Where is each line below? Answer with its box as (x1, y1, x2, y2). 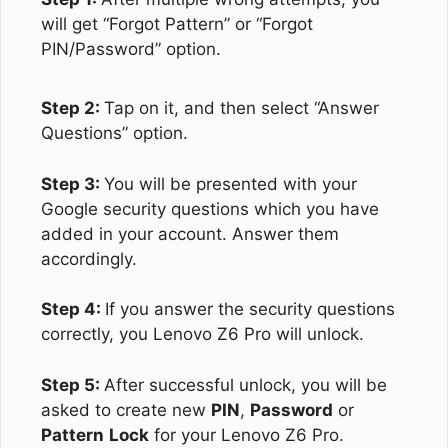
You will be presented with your (104, 173, 357, 194)
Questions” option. (41, 123, 188, 143)
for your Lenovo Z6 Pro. (149, 424, 344, 445)
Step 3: (41, 173, 104, 194)
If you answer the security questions (105, 299, 395, 319)
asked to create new (41, 399, 211, 420)
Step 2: (41, 98, 104, 118)
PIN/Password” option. (41, 38, 221, 59)
